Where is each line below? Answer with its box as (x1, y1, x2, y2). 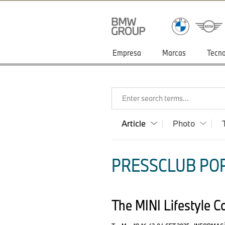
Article (122, 118, 146, 129)
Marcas (162, 47, 186, 58)
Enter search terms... (122, 93, 189, 103)
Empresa (113, 47, 141, 58)
